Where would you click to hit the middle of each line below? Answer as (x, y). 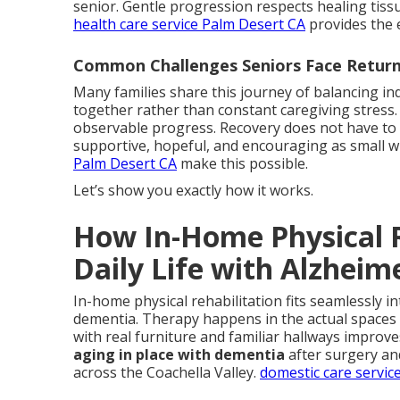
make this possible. (242, 163)
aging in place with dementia (179, 354)
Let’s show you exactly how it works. (193, 190)
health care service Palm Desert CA (189, 24)
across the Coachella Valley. (167, 372)
